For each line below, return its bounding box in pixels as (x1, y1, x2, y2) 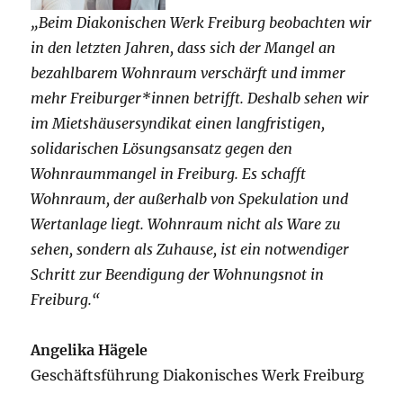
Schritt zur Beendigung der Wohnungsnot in (31, 264, 325, 283)
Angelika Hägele (31, 340, 148, 359)
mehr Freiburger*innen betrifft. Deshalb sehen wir (31, 88, 370, 107)
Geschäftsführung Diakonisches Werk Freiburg (31, 365, 365, 384)
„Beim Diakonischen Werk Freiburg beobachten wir (31, 13, 372, 31)
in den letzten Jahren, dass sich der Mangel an (31, 38, 336, 57)
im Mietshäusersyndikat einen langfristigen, (31, 113, 326, 132)
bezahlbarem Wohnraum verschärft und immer (31, 63, 346, 82)
